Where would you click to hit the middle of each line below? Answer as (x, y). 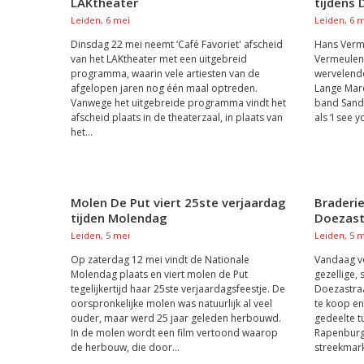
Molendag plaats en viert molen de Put (159, 274)
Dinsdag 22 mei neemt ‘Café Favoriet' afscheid (177, 44)
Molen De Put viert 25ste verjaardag (178, 202)
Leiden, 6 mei (100, 20)
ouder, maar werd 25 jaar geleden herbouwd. (176, 318)
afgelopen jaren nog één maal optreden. (164, 88)
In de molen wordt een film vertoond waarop (174, 333)
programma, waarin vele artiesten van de (165, 74)
